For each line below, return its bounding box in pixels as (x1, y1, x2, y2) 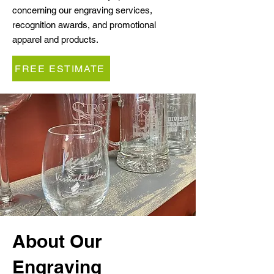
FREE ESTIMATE (15, 62, 105, 75)
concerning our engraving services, (12, 5, 152, 15)
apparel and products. (12, 34, 98, 45)
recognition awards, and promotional (12, 20, 156, 30)
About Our (12, 230, 102, 252)
